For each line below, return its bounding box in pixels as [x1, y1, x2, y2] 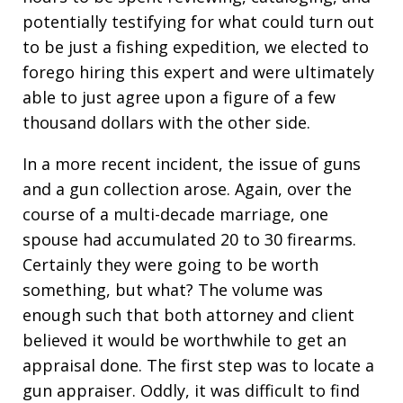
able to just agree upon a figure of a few [22, 86, 336, 108]
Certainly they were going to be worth [22, 254, 318, 275]
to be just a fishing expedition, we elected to [22, 36, 369, 58]
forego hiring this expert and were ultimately [22, 61, 374, 83]
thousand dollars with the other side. [22, 112, 310, 133]
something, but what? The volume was [22, 279, 323, 300]
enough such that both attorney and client [22, 304, 354, 326]
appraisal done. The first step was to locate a [22, 354, 374, 376]
